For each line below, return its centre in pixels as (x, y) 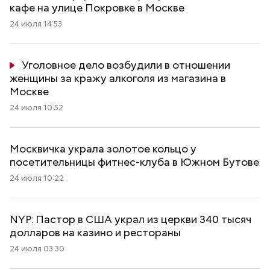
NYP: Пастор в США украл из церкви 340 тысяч (130, 219)
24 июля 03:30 (37, 249)
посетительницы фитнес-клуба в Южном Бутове (134, 162)
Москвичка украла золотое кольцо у (103, 149)
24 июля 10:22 (37, 178)
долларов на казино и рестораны (95, 232)
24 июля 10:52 (36, 108)
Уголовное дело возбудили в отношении (126, 65)
